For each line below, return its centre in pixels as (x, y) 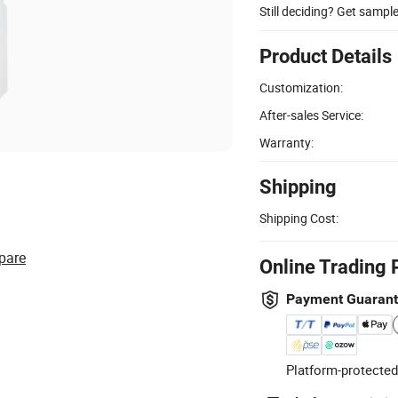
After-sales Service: (311, 115)
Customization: (301, 87)
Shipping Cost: (299, 218)
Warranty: (287, 142)
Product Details (326, 56)
